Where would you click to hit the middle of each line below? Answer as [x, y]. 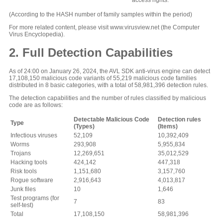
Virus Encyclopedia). [37, 35]
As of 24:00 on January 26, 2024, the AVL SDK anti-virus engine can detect [110, 71]
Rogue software [32, 180]
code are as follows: [36, 105]
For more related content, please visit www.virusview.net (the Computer [104, 28]
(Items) [168, 127]
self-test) [22, 205]
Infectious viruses [34, 136]
